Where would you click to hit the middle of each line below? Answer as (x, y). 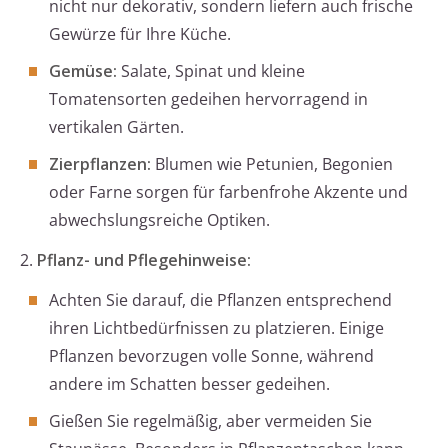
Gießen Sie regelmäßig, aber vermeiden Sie (210, 421)
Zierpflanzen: (100, 164)
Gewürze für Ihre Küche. (140, 34)
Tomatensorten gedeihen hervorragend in (208, 99)
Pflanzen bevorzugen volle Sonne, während (211, 356)
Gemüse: (83, 71)
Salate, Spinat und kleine (211, 71)
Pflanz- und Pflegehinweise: (144, 260)
